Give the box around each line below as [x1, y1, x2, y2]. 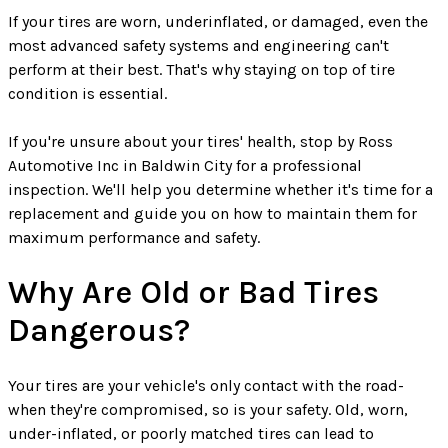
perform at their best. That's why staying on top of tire [8, 60, 395, 80]
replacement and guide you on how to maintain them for [8, 204, 417, 224]
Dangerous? [8, 312, 190, 350]
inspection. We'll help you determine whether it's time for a [8, 180, 433, 200]
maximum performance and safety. [8, 228, 260, 248]
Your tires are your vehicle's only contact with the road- [8, 376, 404, 396]
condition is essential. [8, 84, 167, 104]
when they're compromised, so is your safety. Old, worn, [8, 400, 408, 420]
